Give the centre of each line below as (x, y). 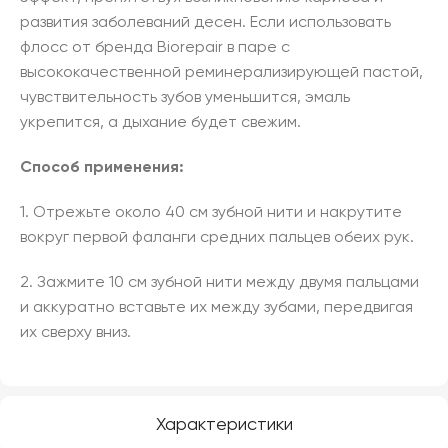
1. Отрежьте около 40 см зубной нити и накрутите (211, 213)
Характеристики (224, 425)
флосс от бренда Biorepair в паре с (155, 48)
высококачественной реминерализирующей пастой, (221, 73)
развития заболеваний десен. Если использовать (205, 23)
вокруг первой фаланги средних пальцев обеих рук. (217, 238)
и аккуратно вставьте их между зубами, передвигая (216, 308)
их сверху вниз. (75, 333)
